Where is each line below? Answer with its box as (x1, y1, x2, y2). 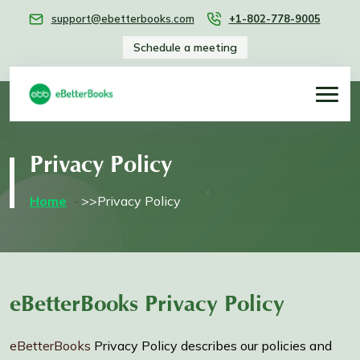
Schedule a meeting (133, 39, 237, 55)
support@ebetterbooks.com (51, 12, 194, 25)
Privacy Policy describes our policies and (91, 337, 332, 354)
